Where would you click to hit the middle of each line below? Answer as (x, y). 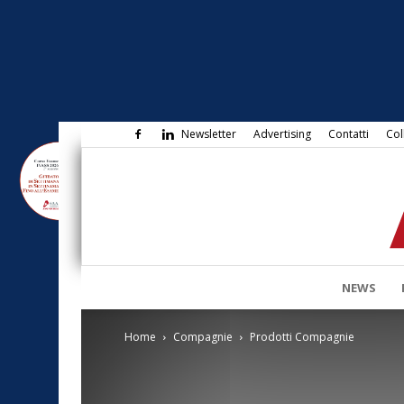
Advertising (282, 134)
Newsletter (209, 134)
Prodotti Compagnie (302, 337)
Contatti (349, 134)
